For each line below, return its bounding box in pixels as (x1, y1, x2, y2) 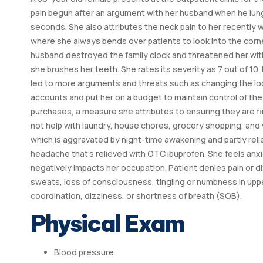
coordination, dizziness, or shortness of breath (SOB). (31, 190, 242, 201)
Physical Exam (31, 209, 188, 238)
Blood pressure (54, 247, 114, 258)
